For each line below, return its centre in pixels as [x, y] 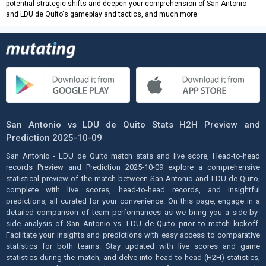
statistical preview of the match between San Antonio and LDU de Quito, [133, 178]
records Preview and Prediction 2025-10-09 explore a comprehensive [133, 167]
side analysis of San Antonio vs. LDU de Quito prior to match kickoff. [133, 223]
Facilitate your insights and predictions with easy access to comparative [133, 235]
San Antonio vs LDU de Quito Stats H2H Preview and [133, 124]
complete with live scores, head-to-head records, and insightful [133, 189]
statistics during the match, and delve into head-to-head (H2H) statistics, [133, 257]
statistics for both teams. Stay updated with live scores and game [133, 246]
